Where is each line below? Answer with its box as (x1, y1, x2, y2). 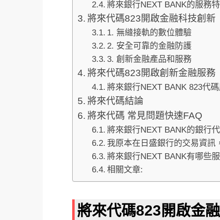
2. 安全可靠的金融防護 (107, 41, 192, 51)
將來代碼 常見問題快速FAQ (87, 110, 202, 121)
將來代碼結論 (87, 96, 143, 106)
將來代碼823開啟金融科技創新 (87, 13, 216, 24)
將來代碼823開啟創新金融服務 (87, 68, 216, 78)
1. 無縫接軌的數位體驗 (107, 28, 192, 37)
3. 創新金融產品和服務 (107, 55, 192, 64)
